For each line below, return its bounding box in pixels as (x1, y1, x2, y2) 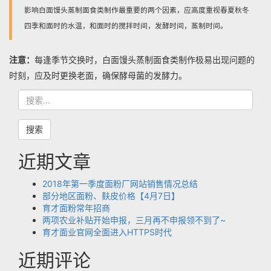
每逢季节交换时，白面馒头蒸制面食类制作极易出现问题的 (34, 54, 255, 65)
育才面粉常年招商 (42, 203, 110, 213)
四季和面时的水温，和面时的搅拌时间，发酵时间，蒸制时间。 (24, 21, 227, 30)
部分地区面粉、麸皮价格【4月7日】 (42, 191, 180, 201)
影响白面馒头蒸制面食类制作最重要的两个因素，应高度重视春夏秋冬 (24, 5, 249, 15)
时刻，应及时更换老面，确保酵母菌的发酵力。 (9, 70, 187, 80)
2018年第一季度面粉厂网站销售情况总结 (42, 178, 198, 189)
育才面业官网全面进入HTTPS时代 (42, 227, 172, 237)
